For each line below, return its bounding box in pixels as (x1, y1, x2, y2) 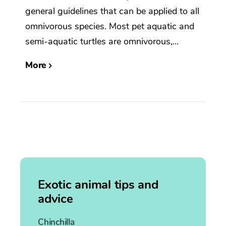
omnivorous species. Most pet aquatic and (25, 20, 194, 32)
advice (38, 190, 73, 207)
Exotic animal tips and (38, 176, 158, 193)
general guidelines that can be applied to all (25, 5, 199, 17)
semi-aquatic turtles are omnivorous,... (25, 35, 179, 47)
